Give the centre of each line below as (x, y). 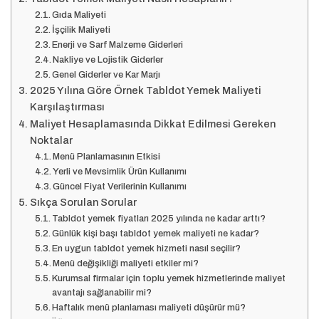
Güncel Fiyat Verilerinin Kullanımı (120, 187)
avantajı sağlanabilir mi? (102, 293)
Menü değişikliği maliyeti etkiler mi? (126, 264)
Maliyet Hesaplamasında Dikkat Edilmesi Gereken (152, 124)
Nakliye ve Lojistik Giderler (108, 60)
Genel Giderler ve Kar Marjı (106, 75)
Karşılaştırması (67, 107)
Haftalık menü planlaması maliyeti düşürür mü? (149, 308)
